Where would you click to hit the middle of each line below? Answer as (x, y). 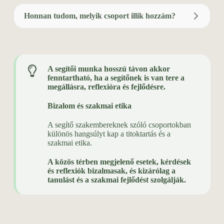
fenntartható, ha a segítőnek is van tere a (116, 78)
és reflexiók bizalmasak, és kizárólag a (111, 171)
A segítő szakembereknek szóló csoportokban (119, 125)
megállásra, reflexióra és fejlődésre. (106, 87)
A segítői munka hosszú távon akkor (108, 69)
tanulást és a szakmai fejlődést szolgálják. (116, 180)
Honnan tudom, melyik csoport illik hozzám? (99, 16)
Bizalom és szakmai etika (89, 106)
